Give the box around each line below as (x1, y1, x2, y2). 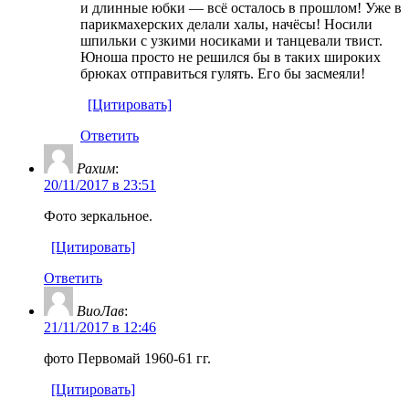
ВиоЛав (77, 302, 124, 319)
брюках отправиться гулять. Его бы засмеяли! (80, 65, 365, 81)
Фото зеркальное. (44, 207, 152, 224)
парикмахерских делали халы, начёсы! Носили (80, 16, 372, 32)
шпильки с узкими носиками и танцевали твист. (80, 32, 383, 48)
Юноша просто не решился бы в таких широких (80, 48, 381, 65)
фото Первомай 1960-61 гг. (44, 350, 211, 366)
